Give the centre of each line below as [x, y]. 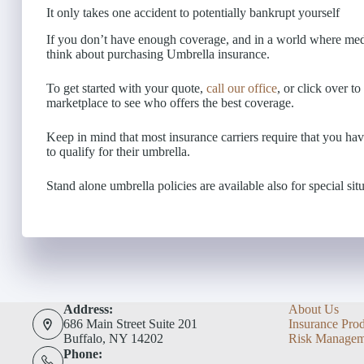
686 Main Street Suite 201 [130, 324]
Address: [88, 309]
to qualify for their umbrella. [118, 151]
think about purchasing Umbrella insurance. [158, 54]
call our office [242, 88]
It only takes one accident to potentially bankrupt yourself [193, 13]
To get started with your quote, [126, 88]
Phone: [82, 353]
